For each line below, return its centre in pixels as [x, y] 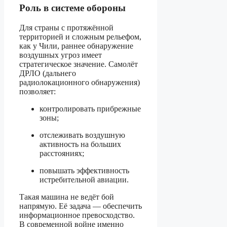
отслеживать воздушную [82, 135]
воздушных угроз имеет [61, 55]
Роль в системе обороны [72, 8]
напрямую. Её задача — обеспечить [81, 206]
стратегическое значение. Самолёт [79, 64]
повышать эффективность [84, 170]
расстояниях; [62, 153]
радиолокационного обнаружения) [80, 82]
